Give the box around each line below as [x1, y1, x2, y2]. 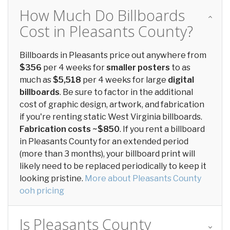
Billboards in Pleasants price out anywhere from [20, 50, 206, 60]
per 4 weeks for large [81, 75, 168, 85]
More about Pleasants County [85, 174, 201, 183]
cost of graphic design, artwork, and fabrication [20, 100, 204, 109]
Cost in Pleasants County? [20, 21, 193, 41]
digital [168, 75, 194, 85]
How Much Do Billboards [20, 5, 185, 25]
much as [20, 75, 53, 85]
